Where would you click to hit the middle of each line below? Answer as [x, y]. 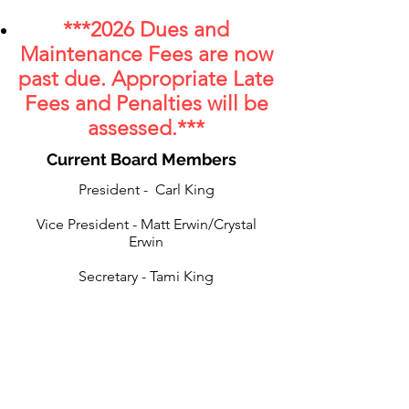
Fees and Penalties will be [146, 104]
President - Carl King [146, 189]
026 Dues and [165, 30]
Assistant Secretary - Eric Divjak [146, 311]
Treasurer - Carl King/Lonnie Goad [146, 346]
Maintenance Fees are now [146, 54]
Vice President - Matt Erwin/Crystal [146, 224]
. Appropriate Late [187, 79]
